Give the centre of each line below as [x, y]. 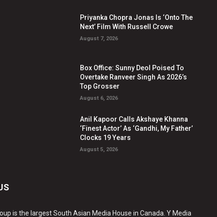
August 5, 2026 [99, 150]
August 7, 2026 [99, 38]
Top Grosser [100, 86]
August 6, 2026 [99, 98]
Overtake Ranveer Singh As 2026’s [134, 77]
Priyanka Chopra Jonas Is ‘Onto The [137, 17]
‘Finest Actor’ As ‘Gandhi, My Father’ [137, 129]
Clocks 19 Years [106, 138]
